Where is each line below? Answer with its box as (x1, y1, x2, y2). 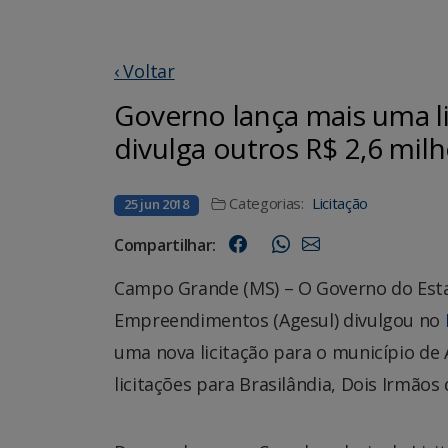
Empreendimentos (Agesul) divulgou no (114, 307, 445, 332)
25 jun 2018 (124, 194, 189, 213)
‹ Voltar (114, 58, 175, 83)
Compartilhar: (114, 233, 217, 256)
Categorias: (229, 192, 304, 213)
